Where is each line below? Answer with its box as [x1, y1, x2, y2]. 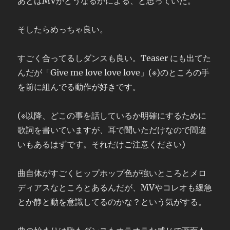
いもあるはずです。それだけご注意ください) [17, 139, 186, 149]
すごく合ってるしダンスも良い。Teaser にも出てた [17, 53, 212, 63]
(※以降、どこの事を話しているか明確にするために [17, 110, 207, 121]
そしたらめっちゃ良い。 [17, 24, 108, 34]
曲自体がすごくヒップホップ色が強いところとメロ [17, 168, 207, 178]
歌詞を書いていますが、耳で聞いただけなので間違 [17, 125, 207, 135]
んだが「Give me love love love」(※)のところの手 [17, 67, 210, 78]
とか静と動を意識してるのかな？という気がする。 [17, 197, 207, 207]
